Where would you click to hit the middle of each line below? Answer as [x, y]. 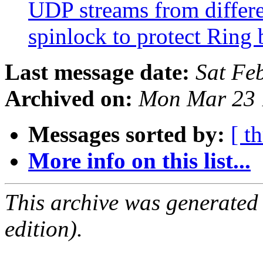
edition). [44, 229]
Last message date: [97, 72]
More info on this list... [139, 161]
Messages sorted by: [127, 134]
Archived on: [69, 99]
